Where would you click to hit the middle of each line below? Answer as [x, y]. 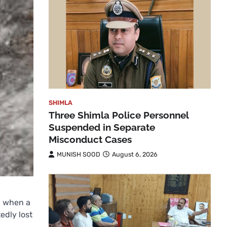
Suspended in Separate [102, 127]
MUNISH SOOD [79, 155]
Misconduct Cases [90, 140]
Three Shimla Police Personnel [119, 115]
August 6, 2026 [135, 155]
